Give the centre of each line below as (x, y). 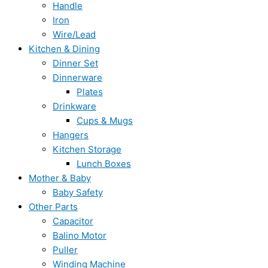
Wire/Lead (74, 34)
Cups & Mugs (105, 121)
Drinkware (74, 106)
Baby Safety (78, 192)
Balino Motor (80, 235)
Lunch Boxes (104, 164)
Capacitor (73, 221)
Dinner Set (75, 63)
